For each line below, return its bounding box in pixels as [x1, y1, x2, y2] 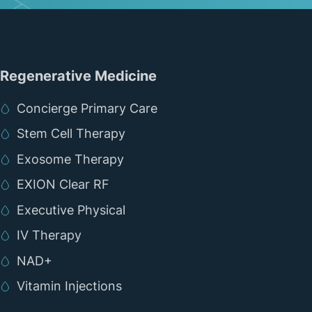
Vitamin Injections [17, 279, 122, 294]
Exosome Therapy [17, 151, 124, 166]
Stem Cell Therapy [17, 126, 125, 141]
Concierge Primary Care [17, 100, 157, 116]
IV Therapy [17, 228, 81, 243]
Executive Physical [17, 202, 125, 217]
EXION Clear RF [17, 177, 109, 192]
